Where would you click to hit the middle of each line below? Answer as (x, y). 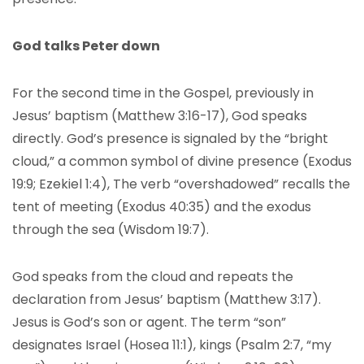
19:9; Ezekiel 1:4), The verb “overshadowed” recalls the (181, 184)
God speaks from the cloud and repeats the (153, 277)
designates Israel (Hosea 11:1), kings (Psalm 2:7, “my (172, 345)
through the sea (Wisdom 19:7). (112, 230)
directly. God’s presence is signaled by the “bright (170, 139)
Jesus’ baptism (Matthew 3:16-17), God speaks (160, 116)
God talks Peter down (86, 46)
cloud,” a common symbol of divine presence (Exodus (182, 161)
